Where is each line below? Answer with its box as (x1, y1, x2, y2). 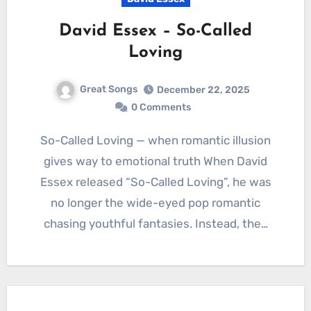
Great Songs (79, 83, 137, 96)
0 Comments (131, 101, 191, 114)
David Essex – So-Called (59, 23, 252, 40)
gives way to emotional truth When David (44, 154, 267, 169)
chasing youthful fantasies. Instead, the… (43, 217, 268, 231)
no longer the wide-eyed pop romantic (51, 196, 260, 210)
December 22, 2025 (156, 84, 250, 96)
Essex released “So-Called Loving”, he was (40, 175, 271, 190)
